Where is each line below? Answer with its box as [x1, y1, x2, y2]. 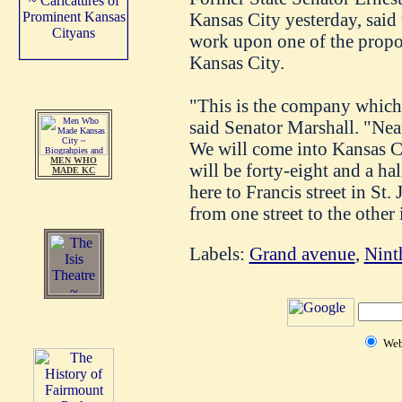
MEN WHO [50, 155, 97, 165]
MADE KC [52, 165, 95, 175]
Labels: [188, 242, 249, 264]
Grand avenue [249, 242, 355, 264]
